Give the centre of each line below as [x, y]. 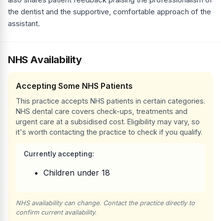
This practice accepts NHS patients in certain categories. [110, 101]
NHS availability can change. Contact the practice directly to [105, 203]
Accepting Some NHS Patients [74, 86]
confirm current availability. [56, 213]
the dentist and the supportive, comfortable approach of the [110, 12]
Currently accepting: [59, 154]
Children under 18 [77, 173]
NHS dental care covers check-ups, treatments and [102, 111]
